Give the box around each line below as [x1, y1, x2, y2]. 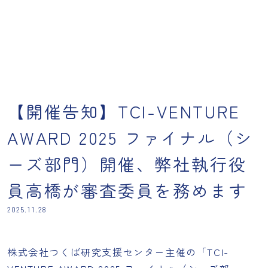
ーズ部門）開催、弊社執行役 [7, 152, 247, 176]
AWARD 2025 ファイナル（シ [7, 126, 254, 150]
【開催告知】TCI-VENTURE [7, 99, 240, 123]
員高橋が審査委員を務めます [7, 178, 247, 202]
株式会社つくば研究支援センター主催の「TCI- [7, 245, 229, 259]
